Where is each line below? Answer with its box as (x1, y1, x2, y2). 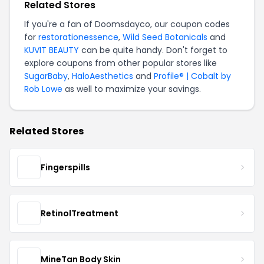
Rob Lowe (24, 83, 62, 95)
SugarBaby (24, 70, 68, 82)
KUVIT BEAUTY (24, 44, 79, 56)
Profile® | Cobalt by (154, 70, 231, 82)
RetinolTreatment (41, 207, 118, 219)
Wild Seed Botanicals (123, 31, 207, 43)
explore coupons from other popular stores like (24, 57, 217, 69)
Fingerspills (41, 161, 90, 173)
